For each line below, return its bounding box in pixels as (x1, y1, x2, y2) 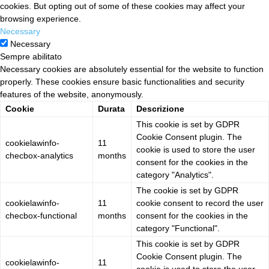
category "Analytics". (136, 170, 214, 180)
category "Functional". (136, 223, 220, 234)
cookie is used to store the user (136, 145, 255, 155)
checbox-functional (5, 211, 77, 221)
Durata (98, 104, 125, 114)
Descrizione (136, 104, 184, 114)
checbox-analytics (5, 151, 73, 161)
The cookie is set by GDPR (136, 186, 238, 196)
